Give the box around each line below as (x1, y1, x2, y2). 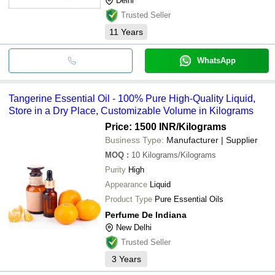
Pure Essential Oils (155, 194, 223, 204)
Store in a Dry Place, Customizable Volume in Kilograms (9, 105, 254, 116)
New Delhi (116, 222, 152, 232)
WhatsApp (196, 55, 236, 65)
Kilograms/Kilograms (142, 150, 216, 160)
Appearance (105, 179, 147, 189)
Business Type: (105, 134, 164, 145)
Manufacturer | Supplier (166, 134, 258, 145)
